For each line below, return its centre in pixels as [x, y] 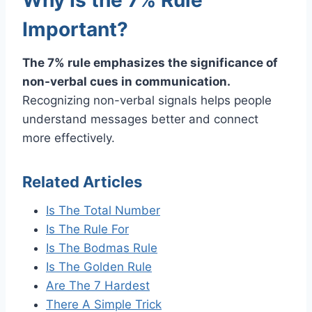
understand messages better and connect [140, 119]
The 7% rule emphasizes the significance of [150, 62]
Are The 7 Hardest [98, 285]
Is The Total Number [103, 210]
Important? [75, 29]
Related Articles [82, 181]
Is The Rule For [87, 229]
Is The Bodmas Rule [102, 248]
